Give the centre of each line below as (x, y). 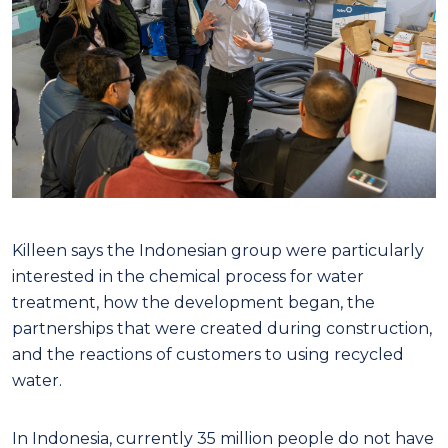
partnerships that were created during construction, (222, 329)
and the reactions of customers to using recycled (208, 355)
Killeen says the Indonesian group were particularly (218, 251)
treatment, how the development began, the (193, 303)
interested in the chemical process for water (188, 277)
